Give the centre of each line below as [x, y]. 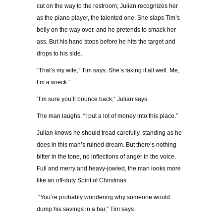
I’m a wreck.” [54, 83]
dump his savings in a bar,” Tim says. [86, 209]
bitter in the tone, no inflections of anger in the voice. [106, 157]
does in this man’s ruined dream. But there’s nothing [107, 145]
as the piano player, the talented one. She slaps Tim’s [108, 18]
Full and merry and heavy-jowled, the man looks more [109, 169]
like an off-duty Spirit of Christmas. [82, 181]
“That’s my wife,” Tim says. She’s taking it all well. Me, [108, 71]
